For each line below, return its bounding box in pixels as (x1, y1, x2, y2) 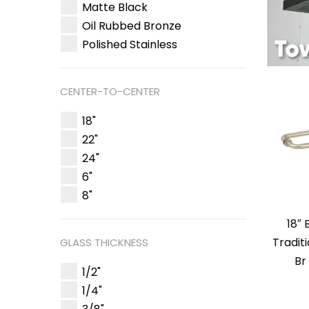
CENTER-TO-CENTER (60, 84, 160, 99)
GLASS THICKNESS (60, 235, 148, 250)
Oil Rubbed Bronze (82, 18, 181, 34)
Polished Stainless (82, 37, 177, 53)
